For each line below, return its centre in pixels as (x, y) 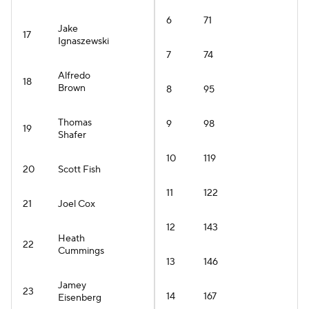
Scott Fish (79, 170)
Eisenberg (80, 298)
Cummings (81, 251)
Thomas (75, 123)
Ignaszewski (83, 41)
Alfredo (74, 76)
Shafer (72, 135)
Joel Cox (77, 204)
